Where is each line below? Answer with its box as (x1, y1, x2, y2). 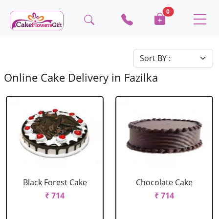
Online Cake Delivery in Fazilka (4, 70, 158, 85)
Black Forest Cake (22, 177, 87, 188)
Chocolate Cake (136, 177, 193, 188)
